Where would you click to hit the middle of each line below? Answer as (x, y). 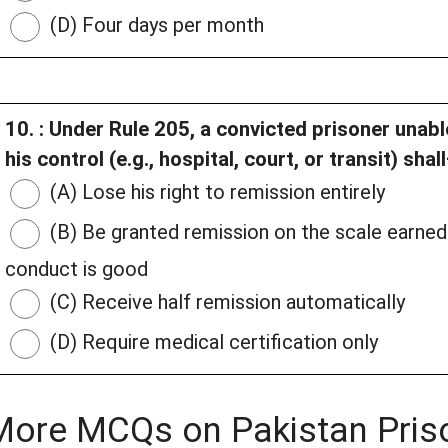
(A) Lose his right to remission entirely (215, 192)
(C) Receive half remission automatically (225, 302)
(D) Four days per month (154, 25)
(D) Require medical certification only (211, 342)
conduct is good (76, 269)
